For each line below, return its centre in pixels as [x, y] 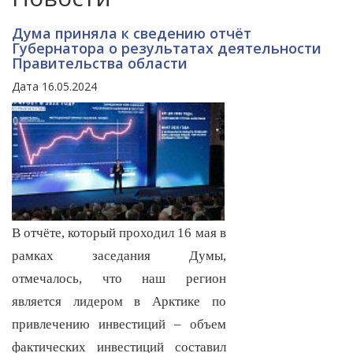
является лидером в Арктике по [119, 302]
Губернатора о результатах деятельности [167, 48]
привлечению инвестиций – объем [119, 325]
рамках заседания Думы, [119, 256]
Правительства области [100, 63]
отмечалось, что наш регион [119, 279]
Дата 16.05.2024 [54, 87]
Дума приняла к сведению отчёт [132, 33]
